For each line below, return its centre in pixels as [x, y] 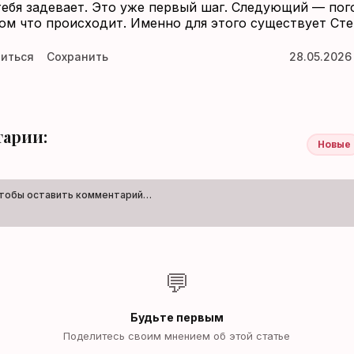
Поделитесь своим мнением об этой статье [177, 336]
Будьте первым [177, 317]
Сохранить [77, 56]
